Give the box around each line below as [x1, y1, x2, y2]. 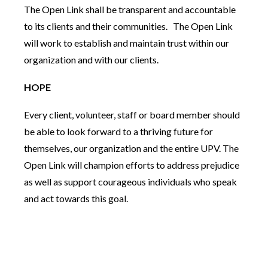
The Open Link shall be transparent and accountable [24, 4, 236, 16]
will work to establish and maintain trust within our [24, 37, 229, 49]
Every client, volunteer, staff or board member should [24, 109, 240, 121]
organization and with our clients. [24, 54, 159, 66]
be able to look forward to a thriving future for [24, 126, 213, 138]
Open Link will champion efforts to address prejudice [24, 159, 239, 171]
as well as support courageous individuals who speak [24, 176, 237, 188]
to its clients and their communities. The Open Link [24, 20, 233, 32]
